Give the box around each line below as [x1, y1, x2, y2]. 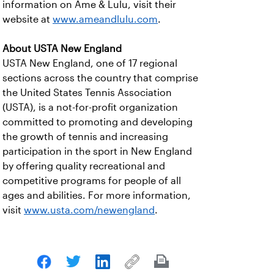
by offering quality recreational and [2, 161, 165, 171]
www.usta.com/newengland [24, 205, 155, 215]
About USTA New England [2, 43, 122, 54]
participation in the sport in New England [2, 146, 192, 157]
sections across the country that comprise [2, 73, 198, 83]
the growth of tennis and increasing [2, 131, 168, 142]
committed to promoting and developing [2, 117, 193, 127]
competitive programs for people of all [2, 176, 181, 186]
